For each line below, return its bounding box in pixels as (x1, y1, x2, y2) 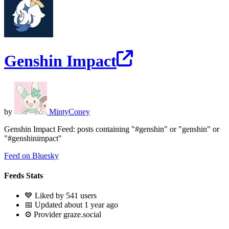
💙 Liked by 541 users (25, 191, 97, 200)
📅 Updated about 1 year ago (25, 200, 118, 210)
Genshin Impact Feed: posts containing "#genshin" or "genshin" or (4, 124, 219, 133)
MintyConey (47, 107, 90, 116)
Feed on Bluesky (4, 151, 59, 160)
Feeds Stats (4, 171, 43, 180)
